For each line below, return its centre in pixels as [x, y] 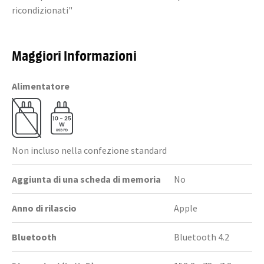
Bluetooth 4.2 [202, 237]
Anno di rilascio [44, 208]
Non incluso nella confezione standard [89, 150]
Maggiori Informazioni [74, 55]
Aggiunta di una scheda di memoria [86, 179]
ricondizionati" [42, 10]
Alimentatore [41, 86]
